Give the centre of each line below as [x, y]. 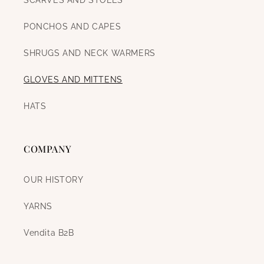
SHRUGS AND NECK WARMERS [90, 53]
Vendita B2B [49, 233]
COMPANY [48, 149]
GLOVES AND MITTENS [73, 80]
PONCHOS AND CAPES [72, 27]
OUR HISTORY [54, 180]
